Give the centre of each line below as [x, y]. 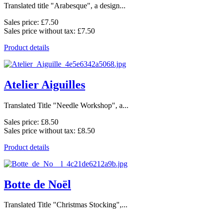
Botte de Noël [37, 184]
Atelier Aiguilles [45, 84]
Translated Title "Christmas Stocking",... [66, 205]
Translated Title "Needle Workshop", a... [66, 105]
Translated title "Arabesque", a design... [65, 5]
